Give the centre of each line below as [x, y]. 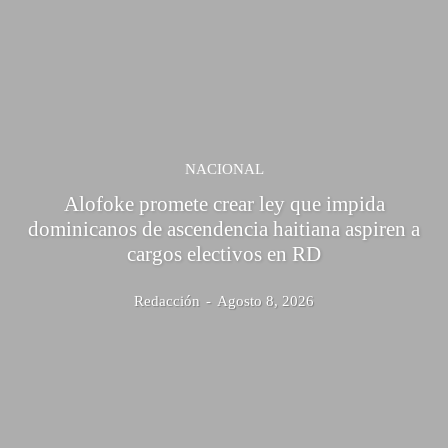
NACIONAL [224, 168]
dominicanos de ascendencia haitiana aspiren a [224, 228]
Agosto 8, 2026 [265, 300]
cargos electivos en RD [224, 253]
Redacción [167, 300]
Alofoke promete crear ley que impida [224, 203]
